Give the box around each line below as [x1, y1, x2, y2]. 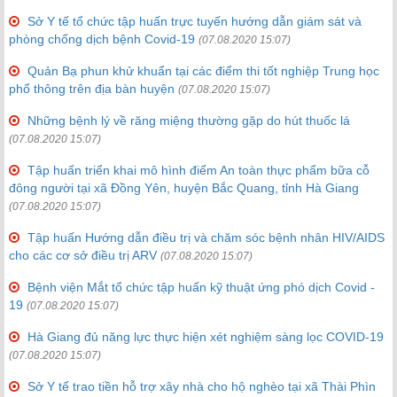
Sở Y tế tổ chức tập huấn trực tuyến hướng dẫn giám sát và [27, 14, 362, 29]
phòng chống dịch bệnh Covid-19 [9, 32, 195, 47]
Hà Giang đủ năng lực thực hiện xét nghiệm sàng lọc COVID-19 [27, 330, 384, 345]
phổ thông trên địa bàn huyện [9, 82, 175, 97]
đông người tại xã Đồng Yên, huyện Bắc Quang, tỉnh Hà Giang [9, 181, 359, 196]
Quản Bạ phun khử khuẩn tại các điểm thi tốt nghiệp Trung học [27, 64, 379, 79]
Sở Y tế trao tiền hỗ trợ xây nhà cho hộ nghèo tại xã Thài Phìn [27, 379, 376, 394]
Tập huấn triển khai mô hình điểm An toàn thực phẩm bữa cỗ [27, 163, 370, 178]
